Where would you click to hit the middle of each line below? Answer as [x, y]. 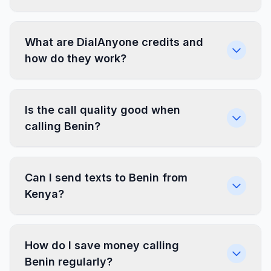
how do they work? [76, 58]
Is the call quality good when [103, 110]
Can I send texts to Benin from [106, 178]
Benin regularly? [69, 262]
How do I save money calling [102, 245]
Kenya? [44, 194]
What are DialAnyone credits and [114, 42]
